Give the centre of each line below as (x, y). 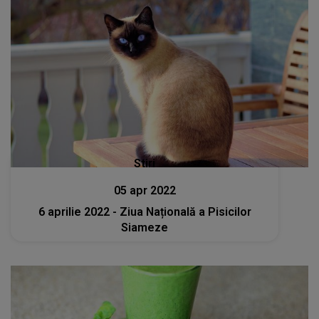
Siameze (145, 227)
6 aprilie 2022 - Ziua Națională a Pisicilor (145, 211)
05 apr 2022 (145, 190)
